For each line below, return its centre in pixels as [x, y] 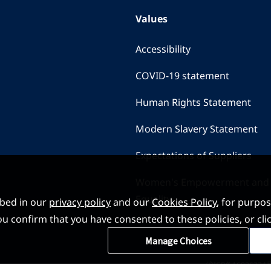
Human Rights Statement [193, 102]
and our [131, 202]
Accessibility [163, 49]
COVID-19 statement [182, 76]
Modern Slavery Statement [197, 129]
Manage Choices [178, 241]
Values [152, 19]
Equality [154, 199]
